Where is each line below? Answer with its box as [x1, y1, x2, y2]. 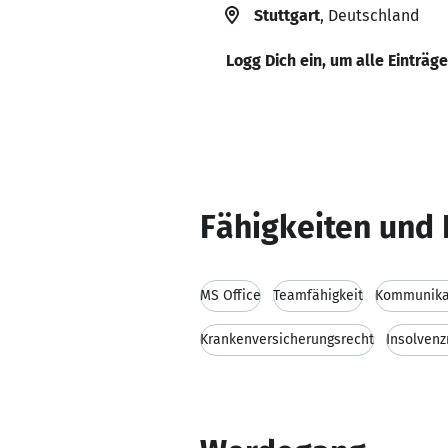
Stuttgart [254, 6, 320, 25]
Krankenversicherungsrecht [200, 331, 374, 348]
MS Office [200, 287, 261, 304]
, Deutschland [320, 6, 419, 25]
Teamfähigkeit [273, 287, 363, 304]
